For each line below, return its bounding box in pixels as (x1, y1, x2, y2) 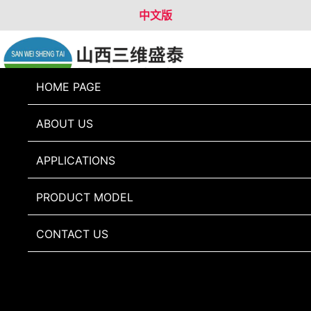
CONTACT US (36, 227, 108, 241)
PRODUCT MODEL (36, 190, 133, 204)
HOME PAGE (36, 80, 101, 94)
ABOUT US (36, 117, 93, 131)
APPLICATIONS (36, 153, 115, 167)
